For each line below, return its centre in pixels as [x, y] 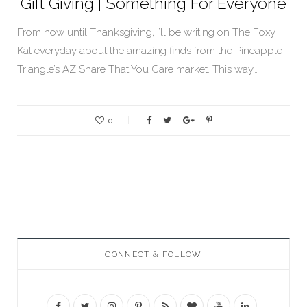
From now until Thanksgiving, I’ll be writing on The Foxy [146, 33]
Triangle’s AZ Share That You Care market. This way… [137, 70]
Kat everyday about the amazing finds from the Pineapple [150, 51]
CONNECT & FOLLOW [153, 255]
